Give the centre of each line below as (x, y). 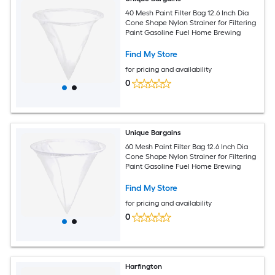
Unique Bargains (153, 133)
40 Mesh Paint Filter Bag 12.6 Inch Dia (187, 13)
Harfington (144, 267)
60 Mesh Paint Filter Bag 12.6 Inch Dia (187, 146)
